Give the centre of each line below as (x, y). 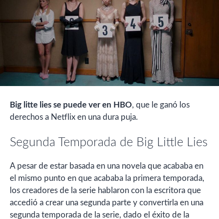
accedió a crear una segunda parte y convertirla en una (107, 203)
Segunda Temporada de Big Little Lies (109, 143)
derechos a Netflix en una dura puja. (74, 117)
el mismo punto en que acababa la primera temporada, (107, 178)
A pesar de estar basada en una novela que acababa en (107, 166)
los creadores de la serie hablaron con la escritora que (105, 191)
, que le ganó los (161, 105)
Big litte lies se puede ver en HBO (71, 105)
